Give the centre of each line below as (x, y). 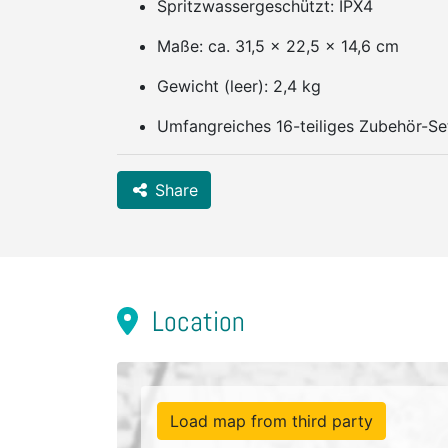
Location (195, 321)
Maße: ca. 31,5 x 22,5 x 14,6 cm (278, 46)
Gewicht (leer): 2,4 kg (239, 86)
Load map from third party (271, 421)
